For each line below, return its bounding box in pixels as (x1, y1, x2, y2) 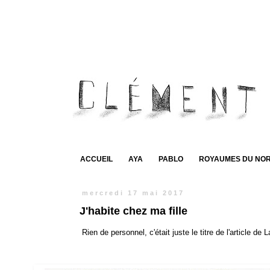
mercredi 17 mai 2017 (82, 189, 185, 197)
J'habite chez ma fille (80, 204, 187, 217)
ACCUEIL (80, 155, 113, 164)
